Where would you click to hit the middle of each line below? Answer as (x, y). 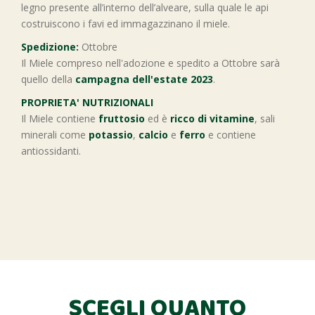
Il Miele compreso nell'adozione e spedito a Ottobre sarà (150, 63)
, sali (265, 118)
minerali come (55, 135)
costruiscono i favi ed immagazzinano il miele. (126, 24)
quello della (48, 79)
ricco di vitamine (212, 118)
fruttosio (122, 118)
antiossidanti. (51, 151)
